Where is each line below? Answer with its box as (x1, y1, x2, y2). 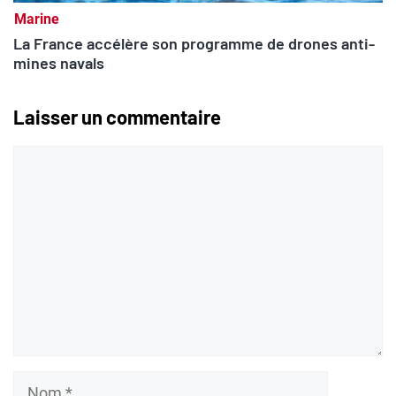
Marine (13, 11, 59, 28)
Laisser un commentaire (13, 105, 221, 129)
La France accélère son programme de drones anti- (13, 34, 375, 54)
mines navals (13, 53, 104, 73)
